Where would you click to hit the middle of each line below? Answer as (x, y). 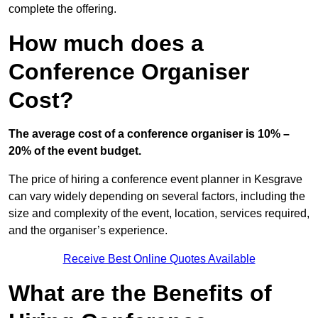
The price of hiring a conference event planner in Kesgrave (155, 180)
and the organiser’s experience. (88, 231)
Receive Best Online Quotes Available (159, 259)
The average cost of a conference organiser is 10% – (149, 134)
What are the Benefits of (140, 294)
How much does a (106, 44)
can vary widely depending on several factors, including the (157, 197)
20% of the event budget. (75, 151)
